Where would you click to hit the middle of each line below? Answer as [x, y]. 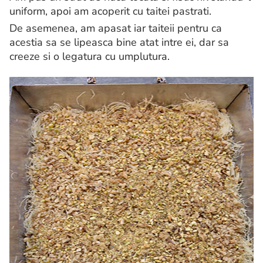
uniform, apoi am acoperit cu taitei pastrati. [110, 11]
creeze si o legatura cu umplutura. [90, 57]
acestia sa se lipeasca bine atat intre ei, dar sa [119, 43]
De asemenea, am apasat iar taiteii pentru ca [116, 28]
